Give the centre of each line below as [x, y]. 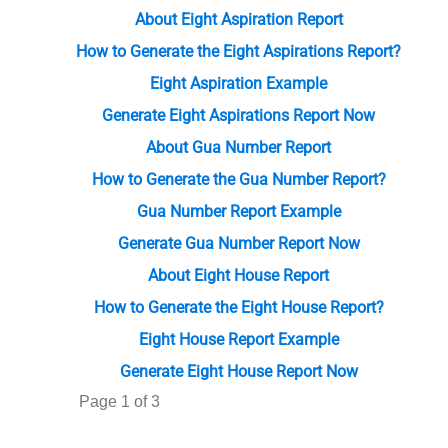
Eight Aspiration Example [238, 84]
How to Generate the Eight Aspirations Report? [238, 52]
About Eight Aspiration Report [238, 20]
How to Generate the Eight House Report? [238, 308]
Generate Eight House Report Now [238, 372]
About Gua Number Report [238, 148]
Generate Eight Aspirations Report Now [238, 116]
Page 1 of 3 [119, 402]
